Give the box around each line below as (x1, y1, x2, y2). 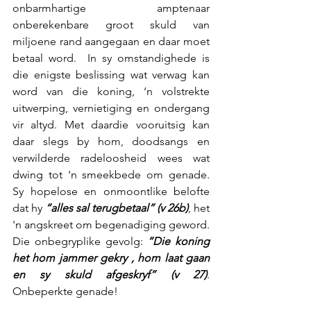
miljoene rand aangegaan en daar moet (12, 34, 210, 48)
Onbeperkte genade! (12, 284, 118, 298)
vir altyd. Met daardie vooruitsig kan (12, 117, 210, 131)
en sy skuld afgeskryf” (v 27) (12, 267, 207, 281)
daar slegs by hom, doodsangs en (12, 134, 210, 148)
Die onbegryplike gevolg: (12, 234, 148, 248)
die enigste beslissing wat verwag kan (12, 67, 210, 81)
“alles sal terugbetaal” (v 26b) (45, 201, 188, 215)
